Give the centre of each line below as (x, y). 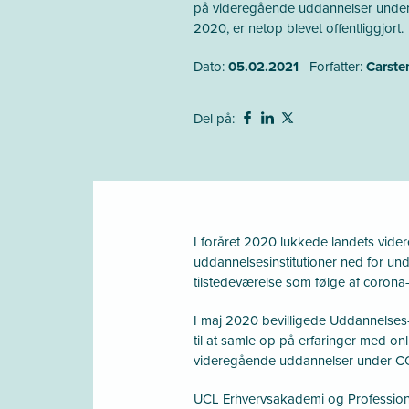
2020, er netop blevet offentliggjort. (299, 28)
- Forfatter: (334, 66)
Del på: (214, 118)
